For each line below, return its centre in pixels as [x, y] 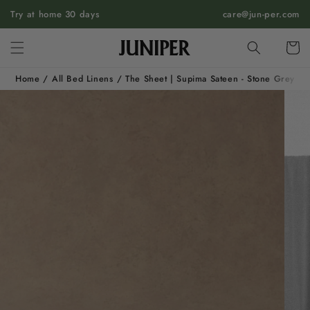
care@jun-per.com [261, 14]
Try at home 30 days [55, 14]
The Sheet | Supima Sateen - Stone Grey [210, 79]
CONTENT [41, 21]
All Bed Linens [83, 79]
